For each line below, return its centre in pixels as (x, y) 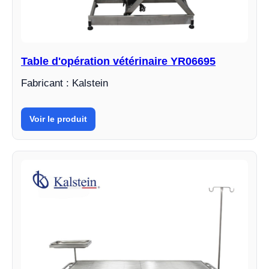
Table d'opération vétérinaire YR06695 (118, 61)
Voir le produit (58, 119)
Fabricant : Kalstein (65, 83)
